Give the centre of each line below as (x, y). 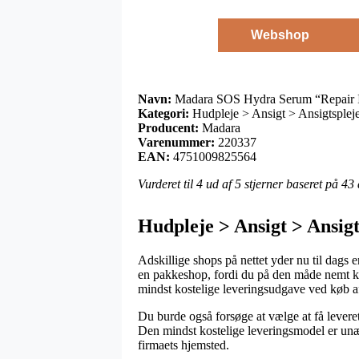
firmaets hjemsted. (184, 345)
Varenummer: (176, 142)
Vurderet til (167, 184)
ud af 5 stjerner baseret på (272, 184)
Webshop (280, 34)
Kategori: (163, 113)
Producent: (168, 127)
